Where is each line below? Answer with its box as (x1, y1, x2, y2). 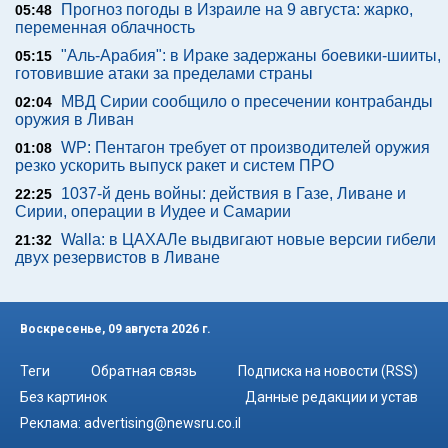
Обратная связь (91, 363, 197, 380)
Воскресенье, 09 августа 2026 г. (20, 321, 211, 336)
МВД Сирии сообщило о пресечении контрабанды (61, 92, 433, 110)
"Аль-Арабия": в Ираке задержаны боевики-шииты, (61, 46, 441, 64)
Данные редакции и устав (245, 389, 418, 406)
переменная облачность (15, 18, 195, 36)
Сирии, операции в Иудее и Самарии (15, 202, 291, 220)
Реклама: (20, 415, 84, 432)
